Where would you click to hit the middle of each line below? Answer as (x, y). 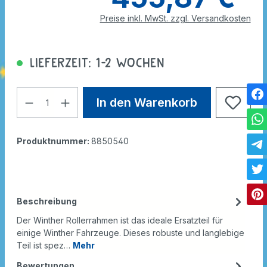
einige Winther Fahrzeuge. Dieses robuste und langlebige (130, 233)
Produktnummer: (54, 141)
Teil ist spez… (44, 246)
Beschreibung (46, 201)
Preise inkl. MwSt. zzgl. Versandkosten (175, 18)
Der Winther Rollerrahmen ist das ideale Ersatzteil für (119, 221)
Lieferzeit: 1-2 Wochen (95, 63)
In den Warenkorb (147, 103)
